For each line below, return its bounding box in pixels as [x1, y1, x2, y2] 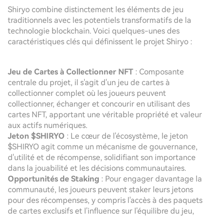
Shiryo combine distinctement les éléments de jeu [8, 5, 183, 14]
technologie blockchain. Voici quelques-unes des [8, 26, 180, 36]
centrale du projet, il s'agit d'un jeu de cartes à [8, 78, 170, 87]
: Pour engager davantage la [99, 174, 202, 183]
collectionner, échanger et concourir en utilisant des [8, 99, 190, 109]
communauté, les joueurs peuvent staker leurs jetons [8, 185, 193, 194]
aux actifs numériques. [8, 121, 88, 130]
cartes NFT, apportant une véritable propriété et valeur [8, 110, 202, 119]
